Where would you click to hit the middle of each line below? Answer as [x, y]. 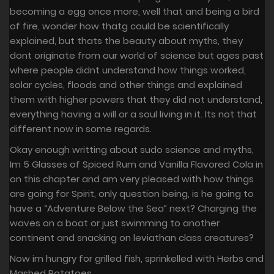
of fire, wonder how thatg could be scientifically [119, 26]
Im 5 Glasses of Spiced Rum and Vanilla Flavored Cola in [136, 165]
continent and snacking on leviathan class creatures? [132, 238]
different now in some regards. [81, 129]
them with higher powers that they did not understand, [136, 100]
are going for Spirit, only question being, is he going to [132, 194]
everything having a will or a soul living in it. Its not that [133, 114]
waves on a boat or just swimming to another [115, 223]
